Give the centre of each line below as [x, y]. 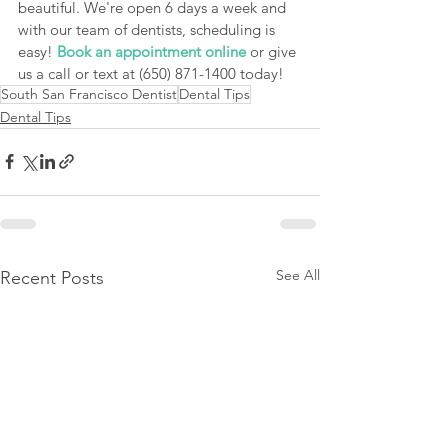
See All [298, 274]
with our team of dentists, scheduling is [148, 29]
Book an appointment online [151, 51]
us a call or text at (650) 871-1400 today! [151, 73]
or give [273, 51]
